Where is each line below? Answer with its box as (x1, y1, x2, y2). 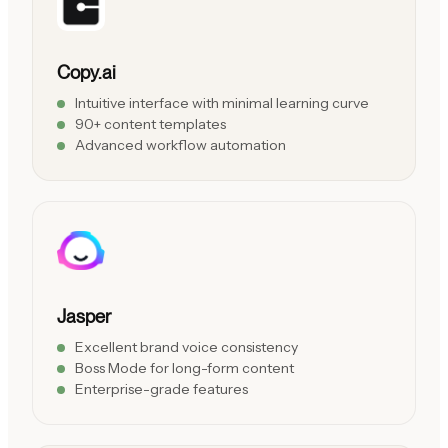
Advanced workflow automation (75, 136, 286, 155)
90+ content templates (75, 115, 226, 134)
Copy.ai (57, 61, 116, 84)
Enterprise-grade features (75, 379, 248, 398)
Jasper (57, 304, 111, 327)
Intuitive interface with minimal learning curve (75, 94, 369, 113)
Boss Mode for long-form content (75, 358, 294, 377)
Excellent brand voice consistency (75, 337, 298, 356)
